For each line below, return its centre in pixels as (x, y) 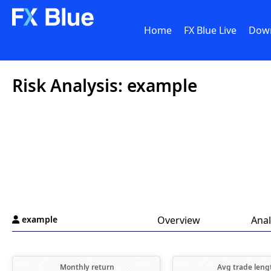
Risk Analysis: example (105, 85)
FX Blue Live (210, 30)
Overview (178, 220)
